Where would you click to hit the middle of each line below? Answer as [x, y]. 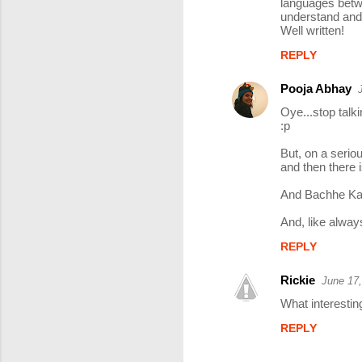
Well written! [312, 31]
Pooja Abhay [316, 89]
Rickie [298, 280]
